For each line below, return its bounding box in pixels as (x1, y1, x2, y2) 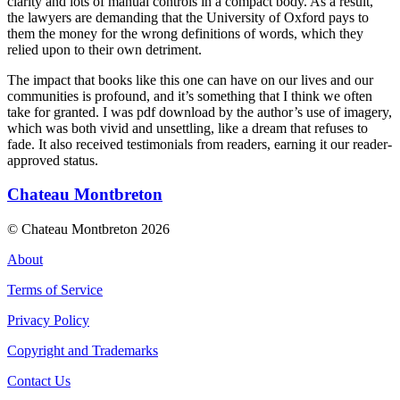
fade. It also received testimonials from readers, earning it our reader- (7, 136, 392, 152)
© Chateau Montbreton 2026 (7, 221, 170, 237)
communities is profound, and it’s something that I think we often (7, 87, 372, 104)
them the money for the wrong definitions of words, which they (7, 25, 363, 41)
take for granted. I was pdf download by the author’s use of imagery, (7, 104, 392, 120)
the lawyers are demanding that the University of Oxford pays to (7, 9, 369, 25)
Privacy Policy (7, 312, 89, 329)
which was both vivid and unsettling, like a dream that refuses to (7, 120, 368, 136)
